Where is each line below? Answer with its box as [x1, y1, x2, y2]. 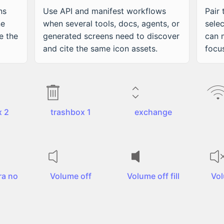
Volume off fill [127, 171, 179, 181]
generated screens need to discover [42, 31, 179, 41]
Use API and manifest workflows [42, 6, 166, 16]
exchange [134, 107, 172, 117]
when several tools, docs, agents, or [42, 18, 179, 28]
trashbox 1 [50, 107, 91, 117]
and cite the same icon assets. [42, 43, 157, 53]
